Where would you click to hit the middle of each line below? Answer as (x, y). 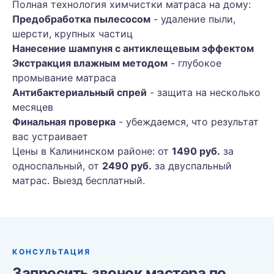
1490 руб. (196, 151)
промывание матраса (64, 78)
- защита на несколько (204, 92)
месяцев (33, 107)
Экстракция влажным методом (90, 63)
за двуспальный (192, 166)
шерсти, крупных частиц (72, 34)
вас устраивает (50, 136)
